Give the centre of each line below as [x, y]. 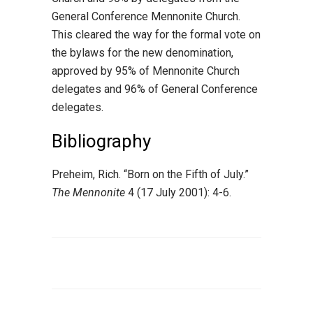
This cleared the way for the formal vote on [156, 35]
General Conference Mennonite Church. [146, 16]
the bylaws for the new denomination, [143, 53]
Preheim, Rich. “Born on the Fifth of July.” [150, 174]
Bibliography [101, 141]
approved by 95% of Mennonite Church [146, 71]
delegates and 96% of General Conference [155, 89]
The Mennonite [88, 192]
